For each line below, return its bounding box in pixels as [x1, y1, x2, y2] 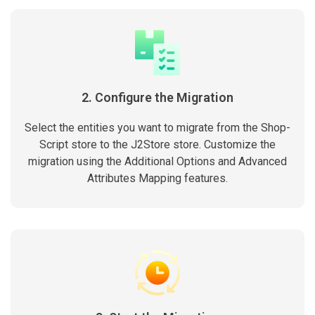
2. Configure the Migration [82, 90, 233, 105]
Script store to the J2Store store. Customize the [39, 138, 276, 151]
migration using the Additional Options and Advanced [28, 155, 287, 168]
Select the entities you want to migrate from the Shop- [25, 121, 290, 134]
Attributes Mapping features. [87, 172, 228, 185]
